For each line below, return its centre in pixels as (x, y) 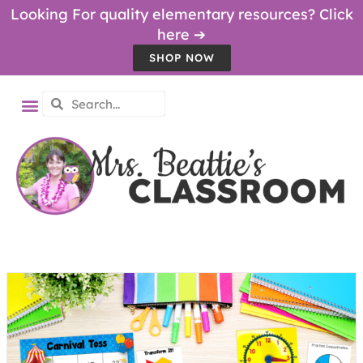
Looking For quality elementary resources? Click (181, 14)
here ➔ (181, 34)
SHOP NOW (181, 58)
